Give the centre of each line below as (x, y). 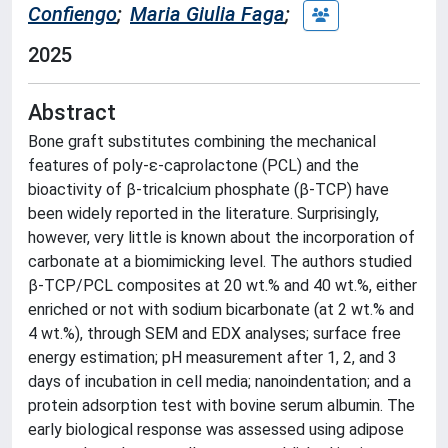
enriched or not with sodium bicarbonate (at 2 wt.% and (221, 309)
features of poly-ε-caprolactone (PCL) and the (193, 165)
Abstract (72, 112)
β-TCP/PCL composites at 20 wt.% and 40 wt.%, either (222, 285)
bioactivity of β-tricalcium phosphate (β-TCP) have (208, 189)
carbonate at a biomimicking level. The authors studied (220, 261)
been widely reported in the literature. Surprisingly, (203, 213)
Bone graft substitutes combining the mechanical (202, 141)
